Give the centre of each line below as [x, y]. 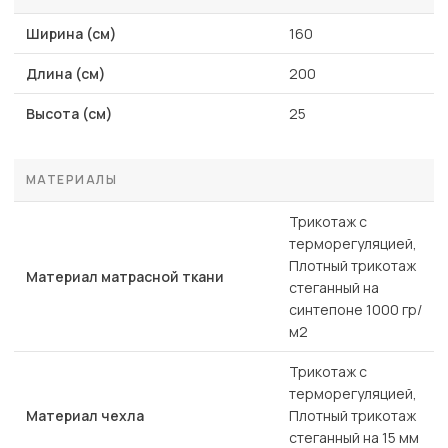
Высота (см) [69, 114]
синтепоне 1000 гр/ [355, 310]
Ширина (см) [71, 34]
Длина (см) [66, 74]
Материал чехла [85, 416]
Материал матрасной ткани [125, 277]
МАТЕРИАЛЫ [71, 180]
